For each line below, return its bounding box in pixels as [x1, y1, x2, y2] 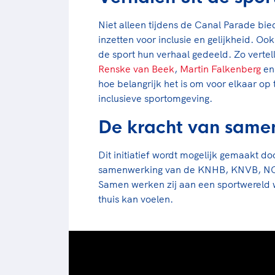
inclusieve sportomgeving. [98, 91, 212, 104]
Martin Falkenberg [180, 62, 261, 75]
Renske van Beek [98, 62, 174, 75]
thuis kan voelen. [98, 192, 176, 205]
